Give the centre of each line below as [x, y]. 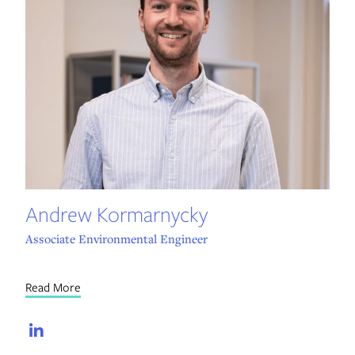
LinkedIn [90, 331]
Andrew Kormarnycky [116, 214]
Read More [53, 287]
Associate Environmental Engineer [118, 239]
